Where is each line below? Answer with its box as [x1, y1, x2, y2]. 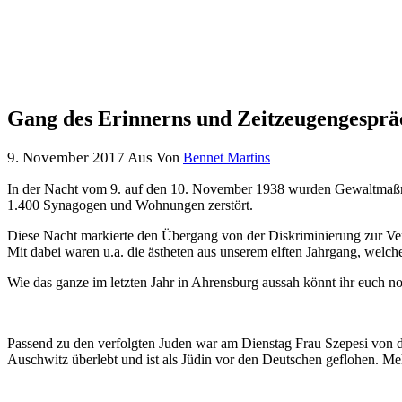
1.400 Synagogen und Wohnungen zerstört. [7, 197, 253, 213]
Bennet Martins [183, 149, 270, 165]
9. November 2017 [7, 148, 127, 166]
